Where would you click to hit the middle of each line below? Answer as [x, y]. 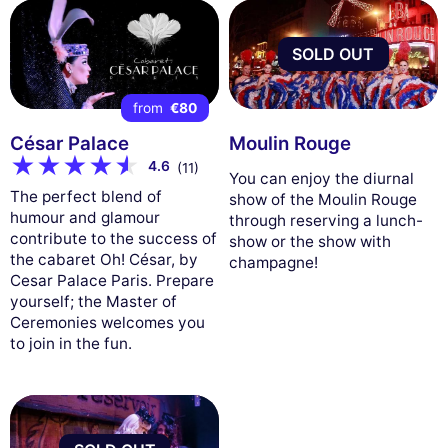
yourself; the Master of [93, 301]
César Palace [69, 144]
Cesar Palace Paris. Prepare [112, 280]
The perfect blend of [86, 196]
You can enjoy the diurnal [321, 178]
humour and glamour [85, 217]
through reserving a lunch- [325, 220]
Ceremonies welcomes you [107, 322]
